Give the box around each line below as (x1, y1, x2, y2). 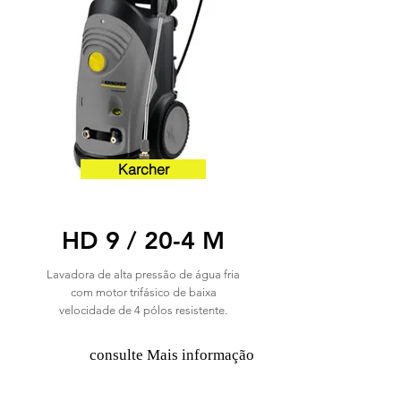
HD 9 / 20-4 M (62, 226, 225, 255)
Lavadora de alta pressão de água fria (47, 268, 240, 281)
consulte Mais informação (90, 346, 254, 363)
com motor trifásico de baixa (70, 286, 217, 299)
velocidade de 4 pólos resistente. (59, 303, 227, 317)
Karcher (117, 160, 169, 178)
